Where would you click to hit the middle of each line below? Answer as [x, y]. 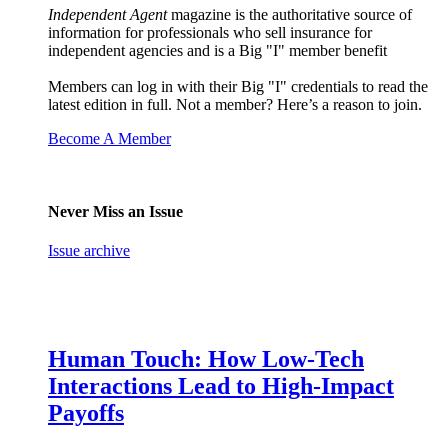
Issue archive [89, 251]
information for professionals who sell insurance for [210, 32]
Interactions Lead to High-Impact [221, 386]
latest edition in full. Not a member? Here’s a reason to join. [237, 104]
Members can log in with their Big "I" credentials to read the [238, 86]
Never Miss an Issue [115, 212]
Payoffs [86, 413]
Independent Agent [107, 14]
